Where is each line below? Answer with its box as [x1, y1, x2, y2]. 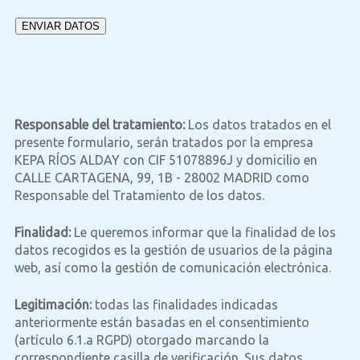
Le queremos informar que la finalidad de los [70, 225, 336, 239]
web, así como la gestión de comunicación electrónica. [14, 260, 331, 275]
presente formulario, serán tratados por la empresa [14, 135, 313, 149]
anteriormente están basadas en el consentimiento [14, 315, 309, 329]
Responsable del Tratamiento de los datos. [14, 188, 264, 202]
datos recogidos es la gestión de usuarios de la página [14, 243, 333, 257]
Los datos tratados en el [184, 117, 331, 132]
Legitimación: [14, 297, 92, 312]
